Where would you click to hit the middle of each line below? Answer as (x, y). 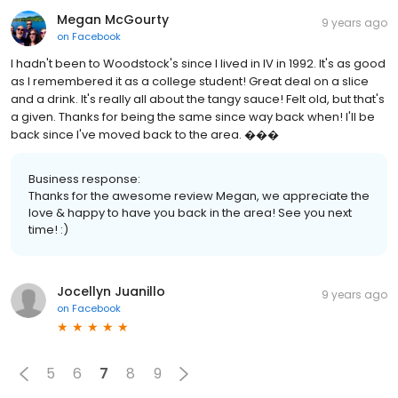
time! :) (48, 229)
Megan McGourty (113, 19)
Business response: (84, 179)
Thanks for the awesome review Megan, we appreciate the (199, 195)
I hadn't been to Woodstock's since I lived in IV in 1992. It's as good (198, 63)
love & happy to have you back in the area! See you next (190, 212)
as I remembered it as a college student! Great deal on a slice (190, 81)
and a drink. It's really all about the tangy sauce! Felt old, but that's (198, 99)
